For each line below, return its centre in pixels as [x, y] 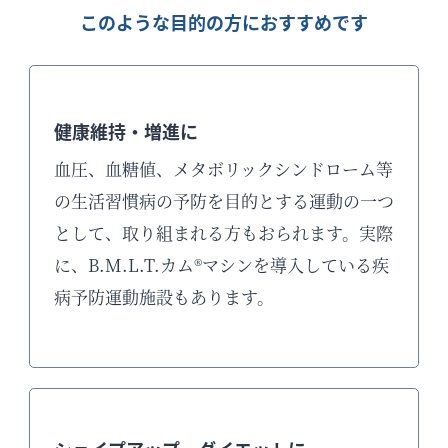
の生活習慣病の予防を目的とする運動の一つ [224, 201]
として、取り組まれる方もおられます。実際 [223, 233]
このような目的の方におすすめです [224, 22]
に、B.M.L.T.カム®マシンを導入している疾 [221, 265]
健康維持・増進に [126, 131]
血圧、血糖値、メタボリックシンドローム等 [223, 169]
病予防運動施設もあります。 [164, 297]
